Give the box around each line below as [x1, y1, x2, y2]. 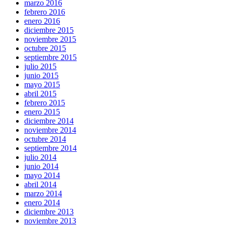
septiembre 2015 [24, 52, 77, 62]
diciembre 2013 [24, 207, 74, 216]
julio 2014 [24, 152, 56, 161]
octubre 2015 [24, 43, 66, 52]
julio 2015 [24, 62, 56, 71]
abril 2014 [24, 180, 56, 189]
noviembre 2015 [24, 34, 76, 43]
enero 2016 [24, 16, 60, 25]
